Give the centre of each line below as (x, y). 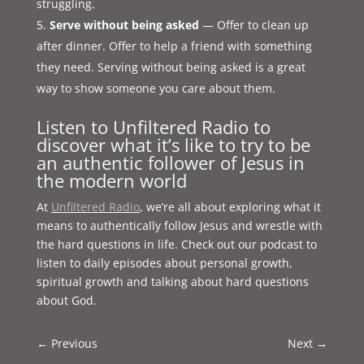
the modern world (111, 181)
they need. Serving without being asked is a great (171, 67)
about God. (66, 301)
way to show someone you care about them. (156, 89)
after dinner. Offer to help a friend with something (174, 46)
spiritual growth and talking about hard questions (172, 282)
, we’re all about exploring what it (230, 207)
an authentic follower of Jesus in (170, 163)
